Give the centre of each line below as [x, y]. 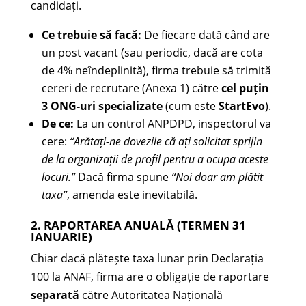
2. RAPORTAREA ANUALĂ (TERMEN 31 [138, 225]
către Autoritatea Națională [151, 295]
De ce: [57, 123]
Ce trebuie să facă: [91, 34]
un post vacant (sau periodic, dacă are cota [152, 52]
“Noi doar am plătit [217, 177]
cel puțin [245, 88]
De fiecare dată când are [205, 34]
